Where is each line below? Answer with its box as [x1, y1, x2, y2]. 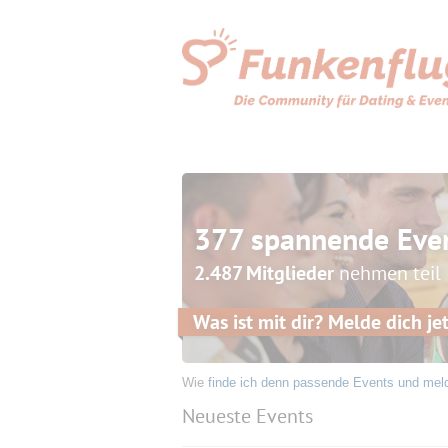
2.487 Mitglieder [194, 260, 334, 286]
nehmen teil [334, 260, 441, 286]
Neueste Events [182, 403, 313, 429]
